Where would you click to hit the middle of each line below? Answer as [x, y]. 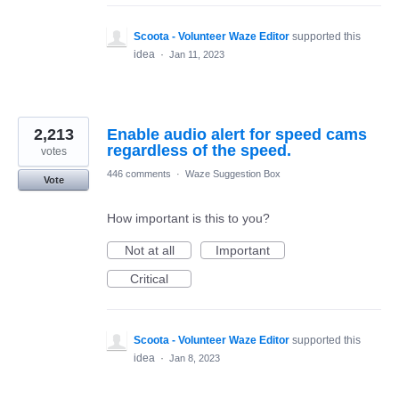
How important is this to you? [188, 219]
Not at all [149, 251]
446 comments [139, 174]
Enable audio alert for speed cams [237, 135]
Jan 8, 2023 [195, 358]
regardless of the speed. [199, 151]
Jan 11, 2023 [197, 55]
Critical [149, 279]
